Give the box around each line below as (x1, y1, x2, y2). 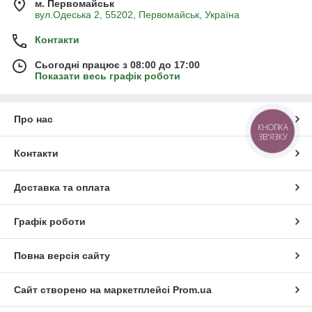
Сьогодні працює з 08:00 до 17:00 (35, 58, 200, 70)
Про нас (14, 113, 53, 125)
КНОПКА (258, 122, 288, 133)
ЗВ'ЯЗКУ (258, 131, 288, 143)
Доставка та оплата (14, 181, 110, 193)
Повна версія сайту (14, 249, 110, 261)
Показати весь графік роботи (35, 70, 180, 81)
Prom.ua (173, 283, 212, 295)
